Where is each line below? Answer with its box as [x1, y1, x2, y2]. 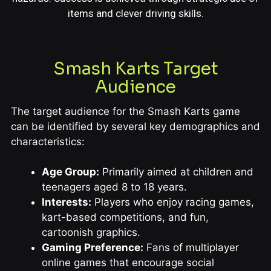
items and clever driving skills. [67, 7, 204, 19]
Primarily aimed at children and [99, 166, 253, 178]
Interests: [41, 196, 91, 209]
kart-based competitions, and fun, [41, 211, 209, 224]
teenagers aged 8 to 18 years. [41, 181, 187, 194]
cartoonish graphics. [41, 226, 140, 239]
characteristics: [10, 135, 85, 148]
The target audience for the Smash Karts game [10, 105, 240, 117]
